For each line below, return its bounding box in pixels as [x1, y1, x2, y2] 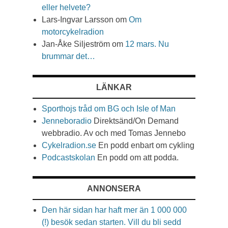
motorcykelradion [42, 27, 104, 36]
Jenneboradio [42, 116, 92, 125]
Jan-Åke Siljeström [42, 39, 110, 48]
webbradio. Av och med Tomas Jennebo [42, 128, 186, 137]
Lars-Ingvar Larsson [42, 15, 113, 24]
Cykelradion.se [42, 140, 96, 150]
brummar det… [42, 51, 95, 61]
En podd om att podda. [95, 153, 179, 162]
